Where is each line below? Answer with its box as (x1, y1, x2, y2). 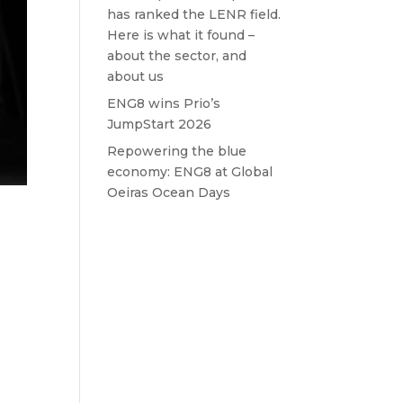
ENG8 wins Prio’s (107, 95, 221, 112)
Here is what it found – (107, 27, 255, 43)
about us (107, 68, 165, 85)
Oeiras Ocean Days (107, 184, 231, 201)
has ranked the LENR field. (107, 6, 282, 22)
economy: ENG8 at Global (107, 164, 273, 180)
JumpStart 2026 (107, 116, 212, 132)
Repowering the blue (107, 143, 247, 159)
